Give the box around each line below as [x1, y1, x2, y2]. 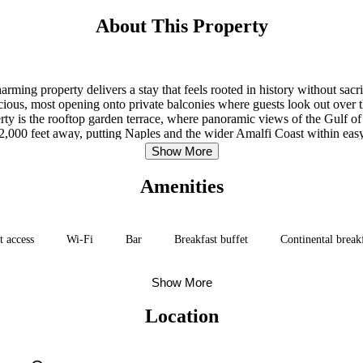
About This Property [95, 15, 268, 36]
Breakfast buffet [174, 233, 248, 246]
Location [144, 305, 219, 327]
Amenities [139, 175, 224, 197]
